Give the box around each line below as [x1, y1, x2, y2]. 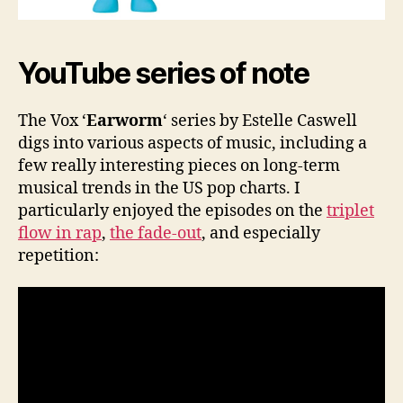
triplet [327, 200, 374, 221]
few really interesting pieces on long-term [18, 155, 340, 176]
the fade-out [110, 222, 201, 244]
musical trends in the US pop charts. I [18, 177, 300, 199]
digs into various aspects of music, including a [18, 132, 367, 154]
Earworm [86, 110, 163, 131]
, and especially [201, 222, 320, 244]
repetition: [18, 245, 99, 266]
